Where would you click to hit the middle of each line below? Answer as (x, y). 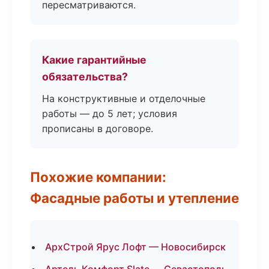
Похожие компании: (98, 177)
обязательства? (85, 77)
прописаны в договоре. (98, 128)
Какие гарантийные (94, 60)
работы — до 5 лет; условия (110, 113)
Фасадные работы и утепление (134, 198)
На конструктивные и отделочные (124, 98)
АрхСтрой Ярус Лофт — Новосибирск (135, 247)
